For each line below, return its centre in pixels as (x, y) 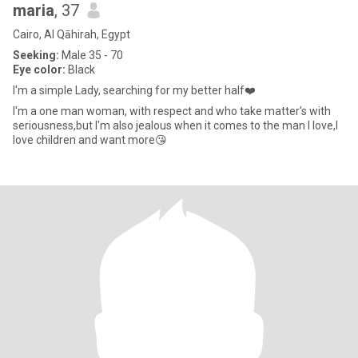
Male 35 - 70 (91, 55)
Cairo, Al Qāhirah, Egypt (72, 34)
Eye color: (39, 70)
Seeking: (36, 55)
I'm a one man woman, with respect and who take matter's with (172, 111)
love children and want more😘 (90, 140)
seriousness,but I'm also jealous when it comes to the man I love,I (175, 125)
